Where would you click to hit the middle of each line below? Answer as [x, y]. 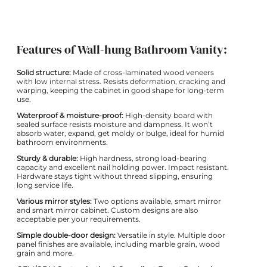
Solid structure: [44, 72]
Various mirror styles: [55, 201]
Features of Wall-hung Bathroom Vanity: [122, 49]
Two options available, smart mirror [157, 201]
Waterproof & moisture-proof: [71, 115]
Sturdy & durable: [47, 158]
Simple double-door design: [66, 235]
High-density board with [169, 115]
